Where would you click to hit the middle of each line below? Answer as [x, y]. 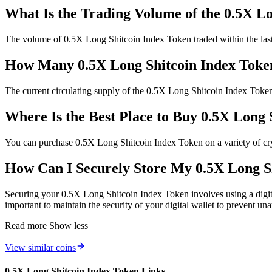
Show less [69, 225]
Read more [26, 225]
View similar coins [40, 247]
